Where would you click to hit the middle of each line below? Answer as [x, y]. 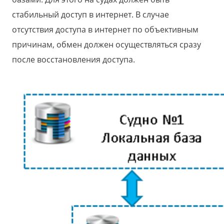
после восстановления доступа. [73, 60]
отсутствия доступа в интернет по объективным [105, 30]
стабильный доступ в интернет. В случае [90, 15]
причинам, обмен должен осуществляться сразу [106, 45]
